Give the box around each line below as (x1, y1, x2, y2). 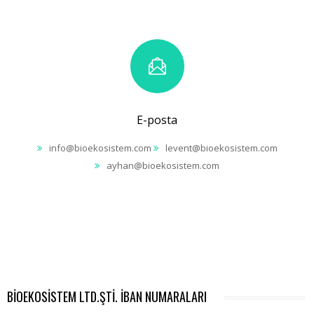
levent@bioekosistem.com (165, 142, 278, 154)
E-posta (137, 112, 177, 128)
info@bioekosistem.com (48, 142, 151, 154)
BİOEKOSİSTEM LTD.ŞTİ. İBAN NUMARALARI (7, 287, 207, 306)
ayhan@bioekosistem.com (107, 159, 219, 172)
